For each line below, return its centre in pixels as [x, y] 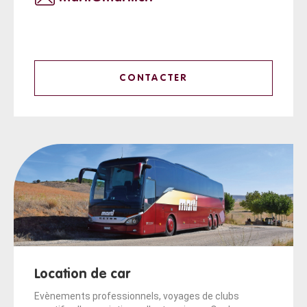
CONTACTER [153, 78]
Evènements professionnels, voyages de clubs [137, 296]
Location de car [82, 274]
